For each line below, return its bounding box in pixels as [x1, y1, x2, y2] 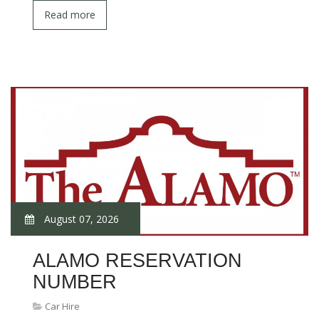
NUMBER [33, 271, 117, 293]
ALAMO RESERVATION [33, 250, 242, 271]
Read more [44, 8, 95, 21]
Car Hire [45, 300, 80, 313]
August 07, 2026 [41, 212, 119, 226]
